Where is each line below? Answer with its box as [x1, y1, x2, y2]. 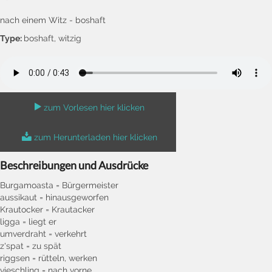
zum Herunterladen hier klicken [34, 132, 157, 142]
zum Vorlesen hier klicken [44, 102, 144, 112]
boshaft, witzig [24, 33, 81, 43]
